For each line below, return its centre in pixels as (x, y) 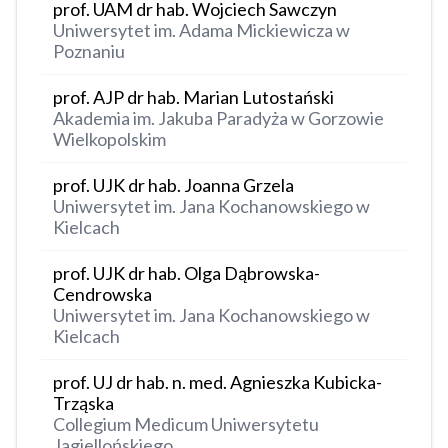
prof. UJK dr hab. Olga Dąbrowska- (186, 273)
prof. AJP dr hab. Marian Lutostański (193, 97)
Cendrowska (102, 294)
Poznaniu (89, 51)
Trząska (83, 403)
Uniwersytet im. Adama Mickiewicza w (201, 30)
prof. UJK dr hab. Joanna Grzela (173, 185)
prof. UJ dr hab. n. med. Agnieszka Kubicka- (217, 382)
